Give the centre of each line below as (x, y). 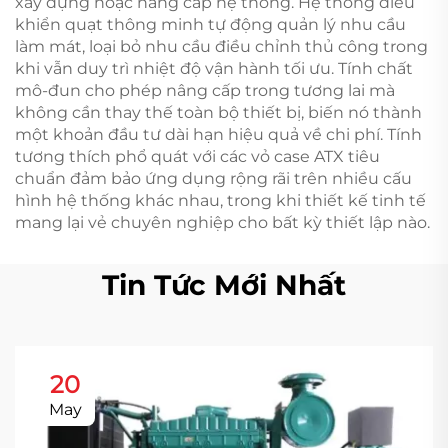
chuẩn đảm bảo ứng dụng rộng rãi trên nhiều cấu (213, 178)
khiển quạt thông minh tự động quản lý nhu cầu (210, 24)
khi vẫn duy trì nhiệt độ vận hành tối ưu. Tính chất (214, 68)
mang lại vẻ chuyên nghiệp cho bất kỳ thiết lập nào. (222, 222)
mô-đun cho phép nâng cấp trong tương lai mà (205, 90)
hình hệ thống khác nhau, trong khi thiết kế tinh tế (220, 200)
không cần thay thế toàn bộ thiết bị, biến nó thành (218, 112)
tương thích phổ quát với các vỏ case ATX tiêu (197, 156)
